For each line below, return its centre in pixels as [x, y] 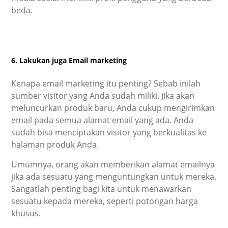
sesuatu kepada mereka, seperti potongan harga [105, 201]
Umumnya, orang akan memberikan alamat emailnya [113, 164]
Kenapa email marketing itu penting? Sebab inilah [106, 83]
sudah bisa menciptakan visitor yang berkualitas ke [109, 132]
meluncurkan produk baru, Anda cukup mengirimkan [113, 108]
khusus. [26, 213]
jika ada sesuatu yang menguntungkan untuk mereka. [114, 176]
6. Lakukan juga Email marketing [69, 61]
